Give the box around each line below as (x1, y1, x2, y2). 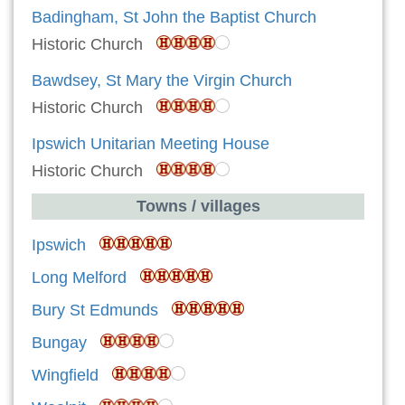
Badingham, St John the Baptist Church (32, 7, 316, 26)
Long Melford (32, 268, 127, 287)
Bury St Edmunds (32, 300, 158, 319)
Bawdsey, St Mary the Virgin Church (32, 71, 292, 89)
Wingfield (32, 365, 99, 384)
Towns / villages (136, 196, 260, 215)
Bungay (32, 333, 87, 352)
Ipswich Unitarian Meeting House (32, 134, 269, 153)
